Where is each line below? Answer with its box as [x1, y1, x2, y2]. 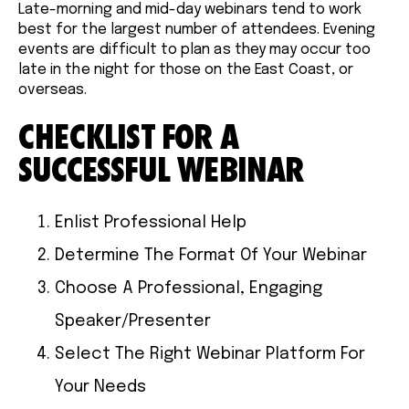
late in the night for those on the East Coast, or [18, 61, 354, 78]
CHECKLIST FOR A [18, 112, 238, 160]
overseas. [18, 81, 88, 98]
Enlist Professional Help [55, 214, 246, 231]
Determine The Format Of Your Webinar [55, 246, 367, 264]
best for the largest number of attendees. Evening [18, 21, 376, 37]
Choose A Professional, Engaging [55, 279, 322, 297]
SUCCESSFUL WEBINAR [18, 145, 304, 193]
